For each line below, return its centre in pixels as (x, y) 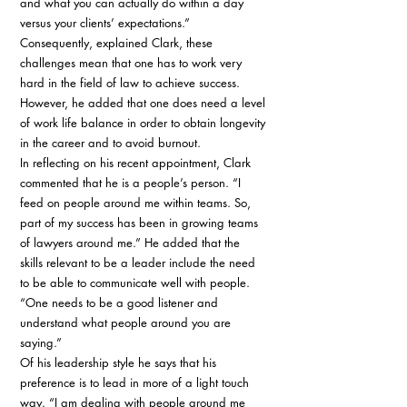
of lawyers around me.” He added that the (132, 243)
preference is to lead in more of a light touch (136, 382)
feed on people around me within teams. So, (137, 203)
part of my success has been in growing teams (141, 223)
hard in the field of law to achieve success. (132, 83)
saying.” (43, 342)
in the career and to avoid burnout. (112, 143)
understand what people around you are (127, 323)
